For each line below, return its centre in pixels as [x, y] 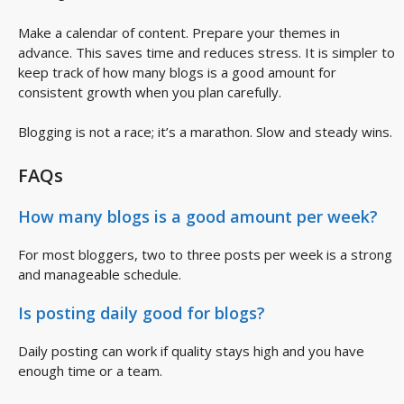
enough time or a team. [90, 371]
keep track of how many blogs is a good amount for [177, 72]
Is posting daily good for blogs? [142, 313]
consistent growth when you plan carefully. [150, 92]
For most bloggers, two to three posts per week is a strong [205, 254]
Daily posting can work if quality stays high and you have [191, 351]
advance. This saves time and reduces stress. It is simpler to [207, 52]
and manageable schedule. [100, 274]
